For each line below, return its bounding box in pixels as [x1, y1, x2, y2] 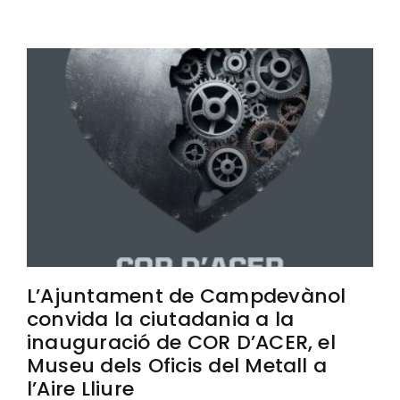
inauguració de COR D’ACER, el [27, 329, 336, 357]
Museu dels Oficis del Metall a [27, 352, 328, 380]
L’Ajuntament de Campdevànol [27, 282, 346, 311]
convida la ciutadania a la [27, 305, 295, 334]
